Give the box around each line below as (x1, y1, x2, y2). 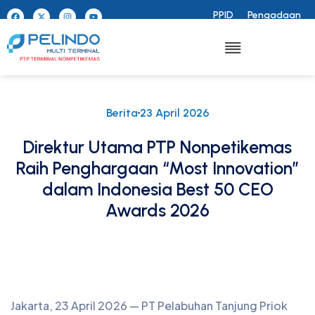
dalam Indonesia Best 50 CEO (41, 179, 274, 200)
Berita (105, 106, 138, 120)
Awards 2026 (105, 200, 210, 221)
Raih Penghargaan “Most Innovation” (16, 157, 299, 179)
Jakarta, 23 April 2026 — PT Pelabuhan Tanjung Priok (11, 298, 288, 313)
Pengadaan (247, 9, 301, 21)
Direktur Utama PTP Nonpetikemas (23, 136, 292, 157)
